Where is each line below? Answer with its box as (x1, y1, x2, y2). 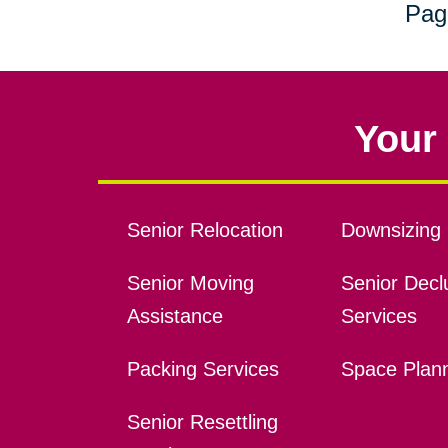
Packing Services (126, 358, 279, 381)
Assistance (126, 305, 223, 328)
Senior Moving (126, 272, 254, 295)
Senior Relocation (126, 219, 283, 242)
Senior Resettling (126, 411, 278, 434)
